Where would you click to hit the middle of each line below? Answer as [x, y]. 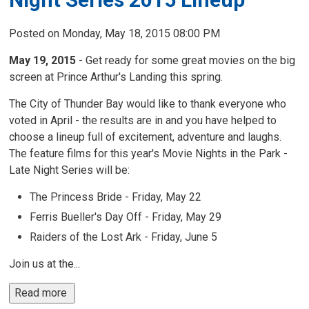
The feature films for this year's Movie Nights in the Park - [149, 153]
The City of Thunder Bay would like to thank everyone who [148, 104]
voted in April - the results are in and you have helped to [143, 120]
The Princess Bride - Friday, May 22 [116, 197]
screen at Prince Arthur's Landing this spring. [118, 77]
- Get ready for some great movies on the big [186, 60]
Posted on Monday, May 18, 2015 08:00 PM [115, 33]
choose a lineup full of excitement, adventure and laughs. [147, 137]
